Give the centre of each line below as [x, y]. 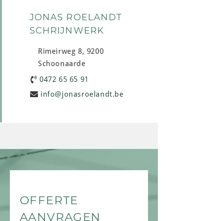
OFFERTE [49, 200]
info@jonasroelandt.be [82, 94]
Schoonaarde [62, 64]
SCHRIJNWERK [67, 31]
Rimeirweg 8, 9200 [71, 51]
